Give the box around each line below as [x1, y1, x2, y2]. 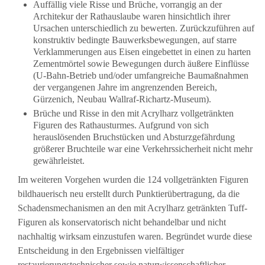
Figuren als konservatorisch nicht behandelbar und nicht [18, 217, 226, 228]
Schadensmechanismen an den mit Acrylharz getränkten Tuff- [18, 203, 247, 214]
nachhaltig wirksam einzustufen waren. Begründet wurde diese [18, 231, 252, 242]
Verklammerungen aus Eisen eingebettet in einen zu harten [33, 46, 251, 57]
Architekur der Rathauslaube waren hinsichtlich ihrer [33, 11, 230, 21]
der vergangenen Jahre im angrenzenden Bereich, [33, 82, 217, 92]
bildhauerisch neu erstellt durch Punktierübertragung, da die [18, 189, 240, 199]
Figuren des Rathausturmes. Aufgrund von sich [33, 120, 209, 131]
